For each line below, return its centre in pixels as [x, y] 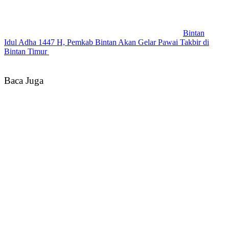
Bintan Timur [27, 51]
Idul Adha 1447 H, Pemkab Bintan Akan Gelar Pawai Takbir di [107, 42]
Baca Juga [24, 80]
